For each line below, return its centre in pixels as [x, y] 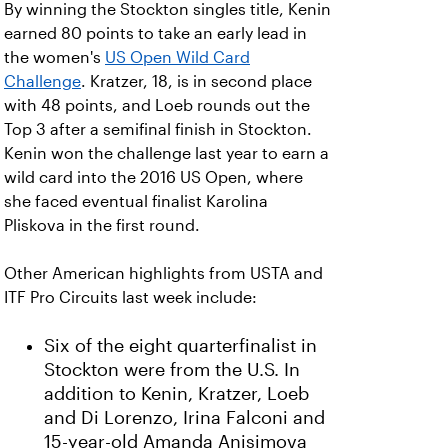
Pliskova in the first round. [102, 225]
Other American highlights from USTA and [163, 273]
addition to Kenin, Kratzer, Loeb [176, 394]
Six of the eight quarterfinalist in [180, 346]
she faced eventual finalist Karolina [136, 201]
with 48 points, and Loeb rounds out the [157, 105]
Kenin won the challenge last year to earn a [166, 153]
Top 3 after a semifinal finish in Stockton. [158, 129]
